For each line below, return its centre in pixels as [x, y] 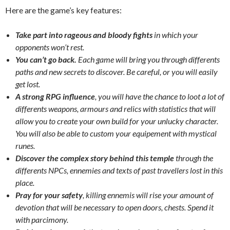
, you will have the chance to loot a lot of [160, 96]
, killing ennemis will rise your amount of [148, 195]
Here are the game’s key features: [63, 10]
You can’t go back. [46, 59]
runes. [25, 145]
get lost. [28, 84]
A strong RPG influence [55, 96]
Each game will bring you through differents [148, 59]
